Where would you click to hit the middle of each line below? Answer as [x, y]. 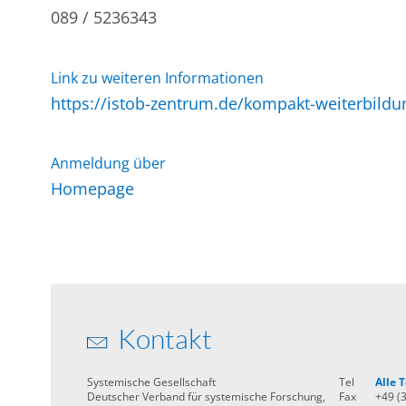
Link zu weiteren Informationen [158, 77]
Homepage [93, 188]
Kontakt [163, 338]
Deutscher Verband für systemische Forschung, [207, 396]
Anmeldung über [109, 163]
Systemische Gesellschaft [152, 382]
